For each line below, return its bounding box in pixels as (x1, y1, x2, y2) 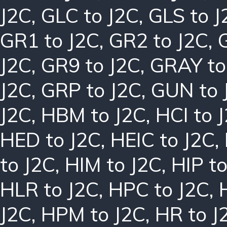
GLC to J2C (41, 3, 139, 28)
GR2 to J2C (109, 27, 208, 53)
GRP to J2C (41, 77, 141, 102)
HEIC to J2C (110, 127, 215, 152)
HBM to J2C (41, 102, 146, 127)
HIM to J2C (65, 152, 162, 177)
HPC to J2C (108, 176, 209, 202)
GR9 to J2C (41, 52, 140, 78)
